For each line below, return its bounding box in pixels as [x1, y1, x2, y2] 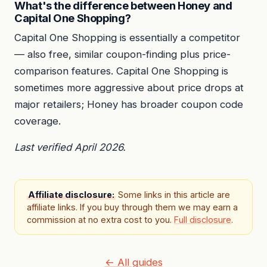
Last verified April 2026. [14, 141, 126, 154]
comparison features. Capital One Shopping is [14, 64, 228, 77]
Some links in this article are [116, 190, 230, 200]
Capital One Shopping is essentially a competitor [14, 31, 240, 44]
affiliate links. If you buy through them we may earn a [27, 202, 238, 213]
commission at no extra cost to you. [27, 215, 174, 225]
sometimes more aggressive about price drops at [14, 81, 244, 94]
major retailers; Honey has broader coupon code [14, 98, 243, 110]
